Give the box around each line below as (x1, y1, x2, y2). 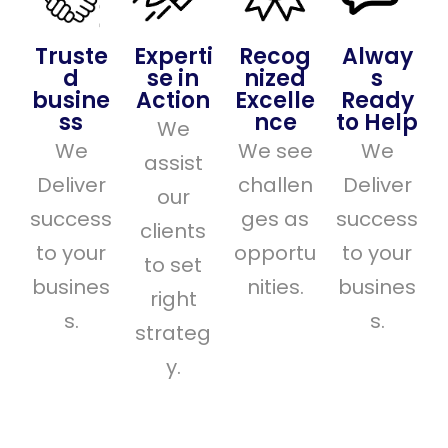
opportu (234, 239, 316, 267)
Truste (34, 41, 108, 72)
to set (144, 251, 202, 279)
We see (237, 137, 313, 165)
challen (237, 171, 313, 199)
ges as (241, 205, 309, 233)
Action (136, 85, 210, 116)
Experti (133, 41, 213, 72)
